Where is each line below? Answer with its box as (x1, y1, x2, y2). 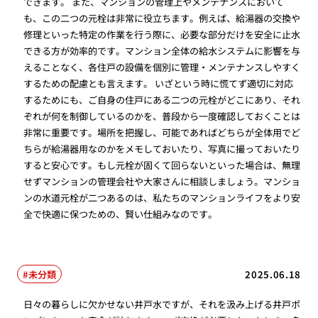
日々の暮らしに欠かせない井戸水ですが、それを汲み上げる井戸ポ (23, 297, 301, 311)
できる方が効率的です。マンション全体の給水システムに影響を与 (23, 44, 301, 58)
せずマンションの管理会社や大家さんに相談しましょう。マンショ (23, 175, 301, 189)
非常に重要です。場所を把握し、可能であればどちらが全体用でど (23, 126, 301, 140)
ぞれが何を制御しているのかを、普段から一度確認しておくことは (23, 109, 301, 124)
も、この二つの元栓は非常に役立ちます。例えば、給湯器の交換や (23, 11, 301, 26)
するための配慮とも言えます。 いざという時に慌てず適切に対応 (23, 77, 294, 91)
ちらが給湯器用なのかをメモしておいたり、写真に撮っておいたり (23, 142, 301, 156)
